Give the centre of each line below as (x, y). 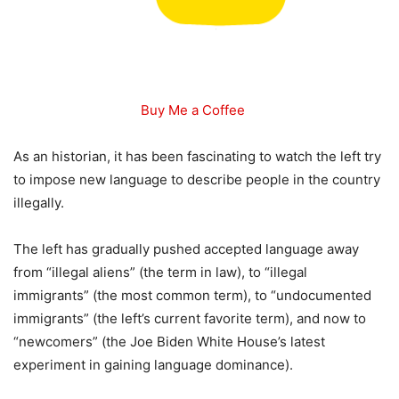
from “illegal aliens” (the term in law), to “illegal (160, 272)
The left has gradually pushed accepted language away (186, 249)
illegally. (39, 203)
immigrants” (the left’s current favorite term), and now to (190, 318)
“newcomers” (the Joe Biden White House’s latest (169, 342)
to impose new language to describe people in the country (197, 179)
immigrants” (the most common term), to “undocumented (192, 295)
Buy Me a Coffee (192, 110)
